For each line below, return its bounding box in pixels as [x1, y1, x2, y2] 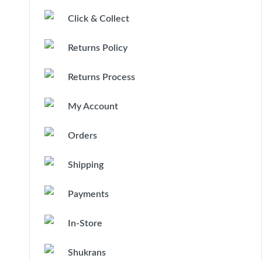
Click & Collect [68, 14, 129, 23]
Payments [68, 189, 109, 199]
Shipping [68, 160, 104, 170]
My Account [68, 102, 118, 111]
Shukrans [68, 248, 106, 257]
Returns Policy [68, 43, 127, 53]
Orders [68, 131, 97, 140]
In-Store [68, 219, 102, 228]
